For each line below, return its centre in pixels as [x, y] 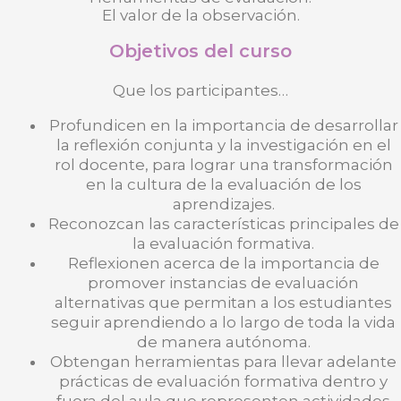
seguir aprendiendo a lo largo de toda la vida [223, 323]
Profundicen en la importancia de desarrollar [223, 126]
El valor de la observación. [200, 16]
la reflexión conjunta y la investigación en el [223, 145]
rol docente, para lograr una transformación [223, 165]
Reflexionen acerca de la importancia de [223, 264]
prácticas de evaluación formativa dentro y [223, 382]
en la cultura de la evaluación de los [223, 185]
